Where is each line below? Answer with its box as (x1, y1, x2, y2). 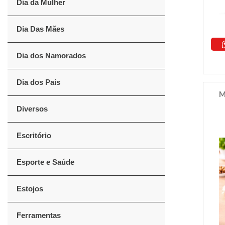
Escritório (17, 131, 51, 140)
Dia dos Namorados (17, 51, 86, 60)
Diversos (17, 104, 48, 113)
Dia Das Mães (17, 25, 64, 33)
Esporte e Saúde (17, 158, 74, 166)
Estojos (17, 184, 43, 193)
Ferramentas (17, 211, 61, 219)
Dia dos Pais (17, 78, 60, 86)
